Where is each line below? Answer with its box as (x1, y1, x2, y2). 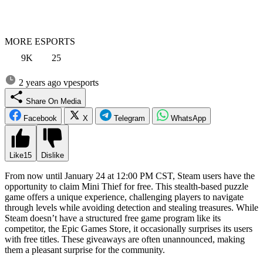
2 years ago (16, 77, 63, 87)
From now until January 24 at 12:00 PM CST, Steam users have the (5, 170, 255, 181)
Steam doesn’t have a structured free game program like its (5, 213, 221, 223)
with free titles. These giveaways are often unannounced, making (5, 234, 245, 244)
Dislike (41, 150, 64, 160)
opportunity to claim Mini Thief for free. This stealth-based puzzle (5, 181, 248, 191)
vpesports (63, 77, 99, 87)
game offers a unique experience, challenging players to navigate (5, 191, 244, 202)
